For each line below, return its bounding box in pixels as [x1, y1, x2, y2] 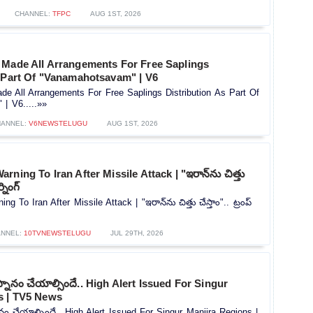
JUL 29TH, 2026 [110, 229, 163, 238]
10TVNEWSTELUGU [23, 229, 91, 238]
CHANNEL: [14, 10, 52, 18]
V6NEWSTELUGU [29, 119, 87, 128]
